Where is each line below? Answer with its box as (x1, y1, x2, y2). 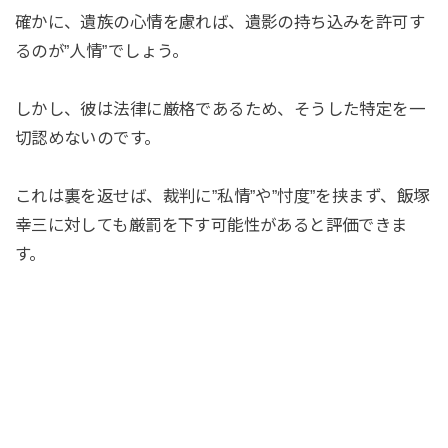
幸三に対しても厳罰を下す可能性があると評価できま (14, 216, 408, 235)
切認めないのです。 (14, 129, 161, 148)
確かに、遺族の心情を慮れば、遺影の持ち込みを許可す (14, 13, 426, 32)
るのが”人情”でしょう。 (14, 42, 189, 61)
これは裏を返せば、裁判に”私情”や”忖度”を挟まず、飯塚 (14, 187, 430, 206)
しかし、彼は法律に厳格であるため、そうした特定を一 (14, 100, 426, 119)
